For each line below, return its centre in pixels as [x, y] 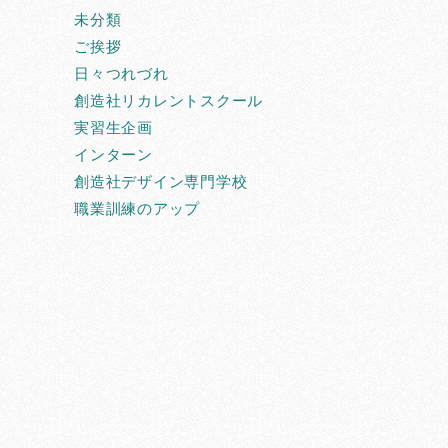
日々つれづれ [121, 73]
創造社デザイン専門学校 [161, 181]
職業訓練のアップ [137, 208]
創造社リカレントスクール [168, 100]
